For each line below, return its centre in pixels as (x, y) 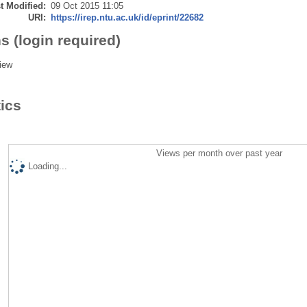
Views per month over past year (220, 153)
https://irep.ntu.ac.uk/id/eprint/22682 (127, 17)
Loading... (47, 166)
